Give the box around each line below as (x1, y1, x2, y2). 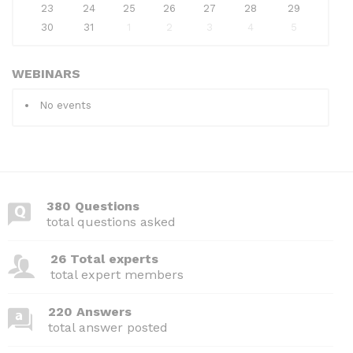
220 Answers (48, 303, 132, 319)
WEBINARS (12, 65, 80, 81)
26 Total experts (50, 251, 158, 266)
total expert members (50, 266, 184, 282)
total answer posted (48, 319, 168, 335)
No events (39, 98, 91, 111)
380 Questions (46, 198, 139, 214)
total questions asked (46, 214, 176, 229)
